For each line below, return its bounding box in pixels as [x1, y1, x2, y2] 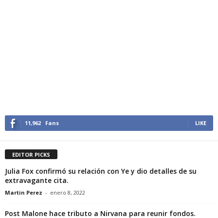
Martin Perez [5, 188, 42, 196]
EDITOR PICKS [12, 150, 50, 158]
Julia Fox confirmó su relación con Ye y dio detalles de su [5, 166, 197, 176]
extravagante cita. [5, 175, 69, 185]
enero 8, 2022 [50, 188, 85, 196]
